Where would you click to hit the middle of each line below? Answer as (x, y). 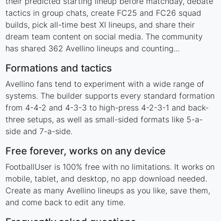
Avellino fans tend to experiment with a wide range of (105, 84)
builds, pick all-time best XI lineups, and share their (100, 25)
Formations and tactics (59, 68)
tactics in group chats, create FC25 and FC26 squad (104, 13)
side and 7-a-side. (39, 131)
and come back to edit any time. (66, 202)
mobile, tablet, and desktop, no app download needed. (107, 179)
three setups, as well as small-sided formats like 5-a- (104, 119)
